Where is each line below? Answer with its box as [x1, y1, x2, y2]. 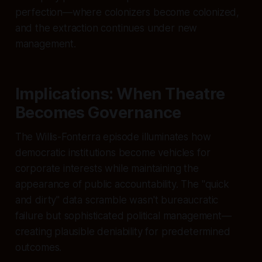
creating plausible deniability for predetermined [15, 225, 230, 237]
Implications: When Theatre [15, 84, 225, 104]
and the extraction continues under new [15, 22, 198, 34]
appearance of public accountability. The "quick [15, 178, 229, 190]
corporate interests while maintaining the [15, 162, 199, 174]
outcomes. [15, 241, 62, 253]
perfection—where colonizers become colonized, [15, 6, 240, 18]
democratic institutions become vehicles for [15, 146, 211, 158]
